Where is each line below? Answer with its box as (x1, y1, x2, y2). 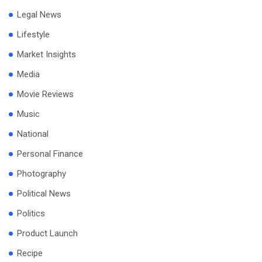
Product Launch (17, 228, 78, 239)
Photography (17, 168, 66, 180)
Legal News (17, 9, 61, 20)
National (17, 129, 49, 140)
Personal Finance (17, 149, 83, 160)
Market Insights (17, 49, 76, 60)
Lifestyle (17, 29, 50, 40)
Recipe (17, 248, 43, 259)
